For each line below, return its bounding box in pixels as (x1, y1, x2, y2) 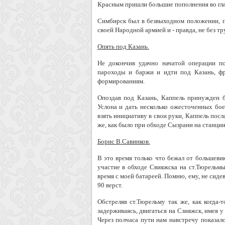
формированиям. (97, 77, 145, 85)
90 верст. (97, 181, 123, 189)
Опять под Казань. (97, 43, 149, 50)
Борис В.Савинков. (97, 138, 150, 145)
